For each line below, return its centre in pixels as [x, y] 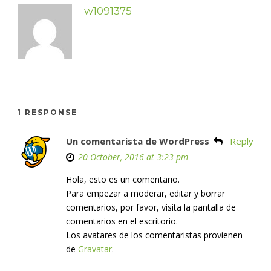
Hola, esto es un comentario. [123, 179]
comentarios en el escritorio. [122, 221]
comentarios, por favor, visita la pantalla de [151, 207]
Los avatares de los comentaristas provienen [154, 235]
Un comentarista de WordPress [138, 141]
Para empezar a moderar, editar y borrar [145, 193]
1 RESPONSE [47, 112]
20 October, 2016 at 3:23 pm [133, 157]
